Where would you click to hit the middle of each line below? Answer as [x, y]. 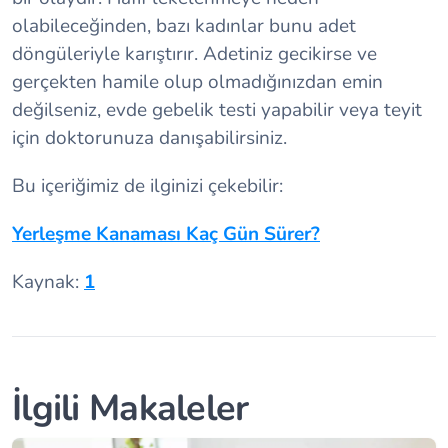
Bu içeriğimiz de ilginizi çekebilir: [147, 186]
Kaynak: [48, 282]
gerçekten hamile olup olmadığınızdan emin [197, 82]
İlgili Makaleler [130, 409]
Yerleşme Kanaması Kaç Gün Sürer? [166, 234]
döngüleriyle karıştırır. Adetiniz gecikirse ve [194, 54]
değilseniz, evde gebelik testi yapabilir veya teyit [217, 110]
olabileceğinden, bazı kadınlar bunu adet [184, 26]
